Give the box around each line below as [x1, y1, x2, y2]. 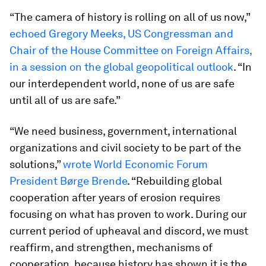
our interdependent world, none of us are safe [9, 77, 235, 90]
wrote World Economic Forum [63, 158, 208, 170]
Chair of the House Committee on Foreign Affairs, [9, 44, 252, 56]
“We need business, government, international [9, 125, 237, 137]
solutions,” [9, 158, 63, 170]
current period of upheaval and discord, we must [9, 224, 248, 237]
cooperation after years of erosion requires [9, 191, 220, 204]
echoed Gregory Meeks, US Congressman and [9, 27, 233, 40]
